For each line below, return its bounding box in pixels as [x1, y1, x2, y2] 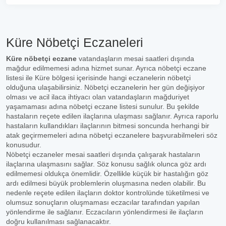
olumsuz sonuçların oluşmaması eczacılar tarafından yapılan [6, 198, 200, 206]
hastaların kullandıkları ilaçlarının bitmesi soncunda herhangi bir [6, 122, 209, 130]
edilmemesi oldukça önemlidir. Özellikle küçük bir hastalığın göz [6, 169, 208, 178]
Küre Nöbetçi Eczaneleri [6, 35, 143, 49]
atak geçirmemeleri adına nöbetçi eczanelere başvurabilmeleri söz [6, 131, 217, 139]
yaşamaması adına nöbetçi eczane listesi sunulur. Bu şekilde [6, 102, 199, 110]
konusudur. [6, 141, 41, 149]
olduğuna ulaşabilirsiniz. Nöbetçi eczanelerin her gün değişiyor [6, 83, 205, 91]
